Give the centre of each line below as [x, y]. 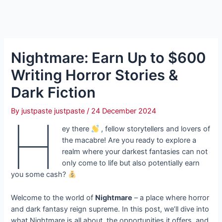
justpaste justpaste [54, 111]
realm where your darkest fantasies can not [135, 152]
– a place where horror [171, 197]
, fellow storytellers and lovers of [155, 129]
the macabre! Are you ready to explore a [129, 140]
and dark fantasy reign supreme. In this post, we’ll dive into [110, 209]
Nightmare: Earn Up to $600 [109, 57]
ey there [76, 129]
